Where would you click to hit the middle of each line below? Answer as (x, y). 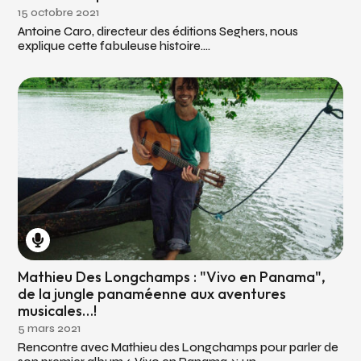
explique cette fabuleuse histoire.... (114, 46)
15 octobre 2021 (59, 12)
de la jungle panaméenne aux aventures (152, 293)
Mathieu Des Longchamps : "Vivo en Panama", (172, 276)
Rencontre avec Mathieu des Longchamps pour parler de (178, 347)
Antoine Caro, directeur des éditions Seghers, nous (158, 31)
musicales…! (58, 310)
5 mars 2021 (50, 328)
